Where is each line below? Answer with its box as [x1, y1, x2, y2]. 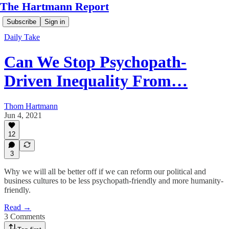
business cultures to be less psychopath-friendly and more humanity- [4, 176, 223, 185]
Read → [4, 203, 31, 212]
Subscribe [7, 18, 36, 26]
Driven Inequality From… [4, 72, 188, 90]
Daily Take [4, 33, 40, 41]
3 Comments [4, 212, 45, 221]
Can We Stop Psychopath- [4, 53, 187, 72]
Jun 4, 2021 [4, 110, 42, 120]
